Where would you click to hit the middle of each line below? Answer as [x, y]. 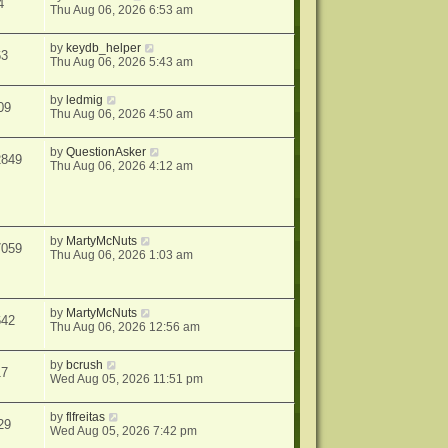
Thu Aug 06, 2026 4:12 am [122, 166]
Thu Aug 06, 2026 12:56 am [125, 326]
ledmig [85, 100]
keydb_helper [104, 48]
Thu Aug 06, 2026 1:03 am [122, 255]
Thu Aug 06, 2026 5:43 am [122, 62]
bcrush [85, 364]
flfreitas [86, 416]
